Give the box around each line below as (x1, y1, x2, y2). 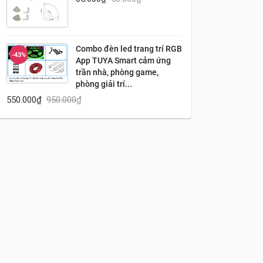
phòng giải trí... (76, 79, 132, 89)
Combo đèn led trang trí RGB (76, 43, 182, 54)
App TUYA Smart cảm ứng (76, 55, 171, 66)
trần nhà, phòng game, (76, 67, 159, 77)
